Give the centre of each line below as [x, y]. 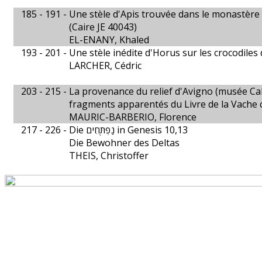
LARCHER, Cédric [105, 65]
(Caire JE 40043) [103, 27]
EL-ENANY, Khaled [109, 40]
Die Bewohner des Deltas [124, 143]
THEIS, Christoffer [109, 156]
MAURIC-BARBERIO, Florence [133, 117]
